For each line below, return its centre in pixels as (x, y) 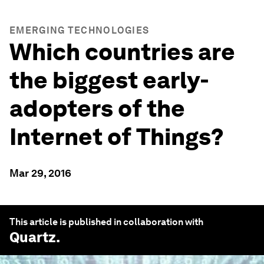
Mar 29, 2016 (40, 173)
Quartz (33, 237)
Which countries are (122, 52)
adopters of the (97, 108)
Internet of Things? (117, 137)
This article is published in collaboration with (106, 222)
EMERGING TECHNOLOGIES (80, 30)
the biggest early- (109, 80)
